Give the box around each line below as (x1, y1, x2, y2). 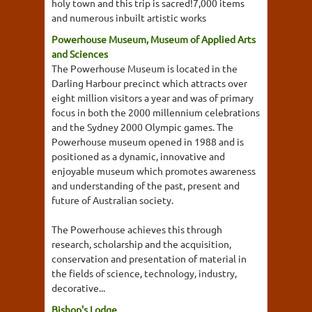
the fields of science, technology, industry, (52, 267, 237, 279)
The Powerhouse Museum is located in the (52, 62, 237, 75)
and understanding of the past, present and (52, 179, 240, 192)
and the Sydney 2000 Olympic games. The (52, 120, 233, 133)
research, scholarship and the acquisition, (52, 237, 231, 250)
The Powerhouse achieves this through (52, 223, 222, 235)
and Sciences (52, 47, 108, 60)
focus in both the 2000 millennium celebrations (52, 106, 260, 118)
